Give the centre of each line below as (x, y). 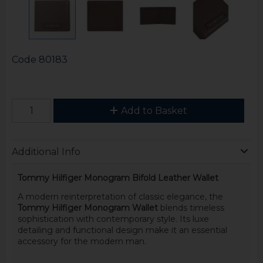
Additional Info (46, 152)
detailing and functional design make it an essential (122, 230)
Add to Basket (154, 110)
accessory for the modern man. (82, 241)
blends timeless (191, 208)
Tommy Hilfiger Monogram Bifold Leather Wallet (118, 178)
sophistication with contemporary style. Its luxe (113, 219)
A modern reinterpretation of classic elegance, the (120, 196)
